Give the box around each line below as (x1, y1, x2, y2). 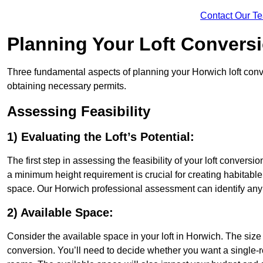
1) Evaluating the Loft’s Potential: (7, 130, 194, 144)
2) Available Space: (7, 206, 113, 220)
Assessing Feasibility (7, 103, 150, 120)
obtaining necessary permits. (7, 81, 126, 92)
